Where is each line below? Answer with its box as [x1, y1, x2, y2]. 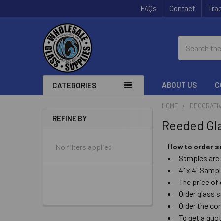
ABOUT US [162, 80, 197, 89]
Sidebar [43, 125, 92, 143]
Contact [169, 4, 195, 13]
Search [178, 37, 201, 46]
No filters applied [55, 142, 112, 151]
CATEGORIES [52, 81, 96, 90]
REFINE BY [52, 114, 87, 123]
